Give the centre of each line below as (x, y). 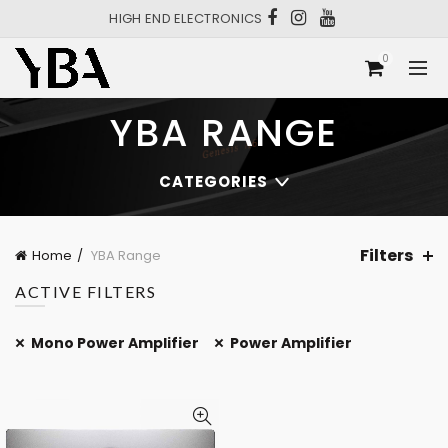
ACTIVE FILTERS (85, 291)
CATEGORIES (213, 181)
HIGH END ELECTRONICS (187, 18)
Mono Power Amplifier (115, 343)
